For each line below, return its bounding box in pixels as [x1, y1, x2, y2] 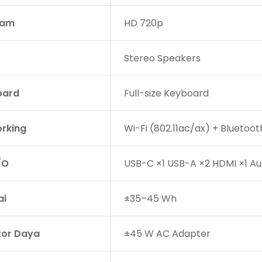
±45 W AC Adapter [123, 226, 211, 240]
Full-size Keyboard [123, 86, 209, 100]
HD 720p [123, 16, 163, 30]
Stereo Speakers [123, 51, 201, 65]
